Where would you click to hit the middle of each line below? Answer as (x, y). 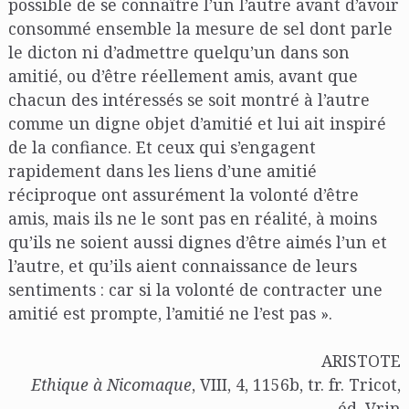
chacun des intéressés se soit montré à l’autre (189, 99)
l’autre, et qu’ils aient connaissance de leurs (182, 265)
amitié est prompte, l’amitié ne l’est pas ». (170, 313)
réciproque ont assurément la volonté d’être (183, 194)
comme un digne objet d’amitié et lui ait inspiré (197, 123)
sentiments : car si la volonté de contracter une (195, 289)
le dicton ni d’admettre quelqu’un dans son (178, 52)
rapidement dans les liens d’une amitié (162, 170)
